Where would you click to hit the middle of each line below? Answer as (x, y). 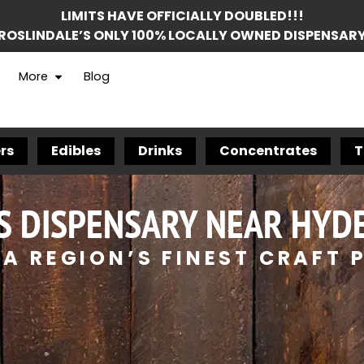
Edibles (76, 151)
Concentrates (268, 151)
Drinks (160, 151)
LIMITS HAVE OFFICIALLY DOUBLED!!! (182, 16)
